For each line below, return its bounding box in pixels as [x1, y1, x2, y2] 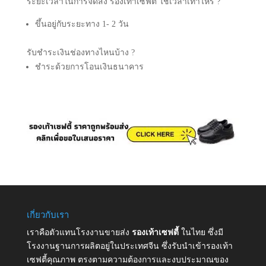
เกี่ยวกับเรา [26, 210, 69, 220]
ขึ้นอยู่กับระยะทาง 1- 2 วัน [34, 19, 129, 28]
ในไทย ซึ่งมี [180, 227, 223, 237]
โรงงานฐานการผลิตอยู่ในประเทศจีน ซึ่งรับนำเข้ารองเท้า [26, 241, 233, 251]
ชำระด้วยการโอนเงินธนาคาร [34, 62, 144, 71]
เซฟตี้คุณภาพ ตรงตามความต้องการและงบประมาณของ [26, 255, 229, 264]
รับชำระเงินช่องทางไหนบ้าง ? [26, 47, 135, 57]
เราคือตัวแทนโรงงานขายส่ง [26, 227, 132, 237]
